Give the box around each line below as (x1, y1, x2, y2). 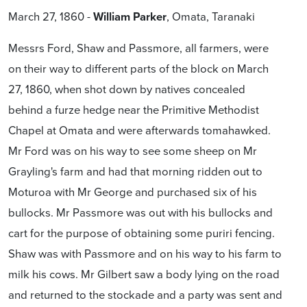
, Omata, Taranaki (167, 8, 255, 24)
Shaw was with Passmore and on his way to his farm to (8, 245, 282, 261)
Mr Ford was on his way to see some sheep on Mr (8, 143, 257, 158)
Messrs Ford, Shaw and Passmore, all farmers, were (8, 40, 269, 56)
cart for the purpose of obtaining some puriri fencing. (8, 225, 275, 241)
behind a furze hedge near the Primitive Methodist (8, 101, 259, 117)
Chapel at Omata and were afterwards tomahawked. (8, 122, 271, 138)
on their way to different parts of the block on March (8, 60, 269, 76)
